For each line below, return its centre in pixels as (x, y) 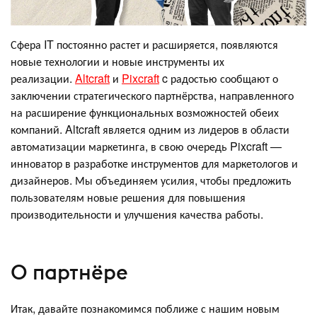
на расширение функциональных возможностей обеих (145, 113)
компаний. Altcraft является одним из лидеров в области (150, 129)
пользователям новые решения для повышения (128, 197)
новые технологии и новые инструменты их (117, 62)
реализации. (43, 79)
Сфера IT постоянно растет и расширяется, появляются (144, 45)
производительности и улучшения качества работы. (137, 214)
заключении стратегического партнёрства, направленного (152, 96)
